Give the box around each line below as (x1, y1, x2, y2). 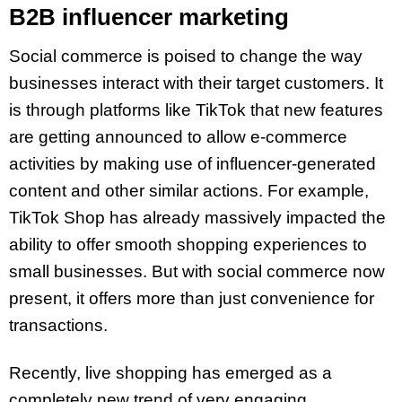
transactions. (9, 316, 108, 336)
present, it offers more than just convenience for (9, 289, 374, 309)
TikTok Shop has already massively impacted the (9, 208, 386, 228)
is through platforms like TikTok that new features (9, 100, 383, 120)
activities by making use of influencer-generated (9, 154, 376, 174)
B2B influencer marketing (9, 4, 289, 31)
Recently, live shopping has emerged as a (9, 363, 332, 382)
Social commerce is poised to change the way (9, 47, 363, 66)
